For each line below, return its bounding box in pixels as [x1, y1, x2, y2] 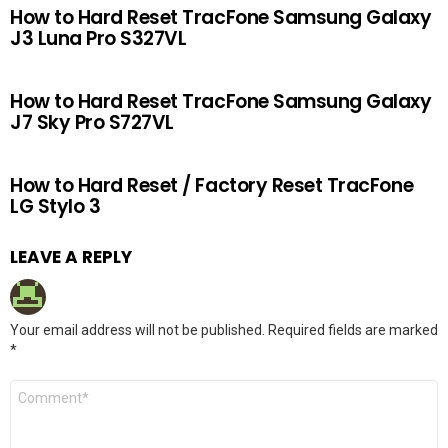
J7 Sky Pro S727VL [10, 109, 174, 136]
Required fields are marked [268, 322, 438, 338]
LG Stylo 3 [10, 193, 101, 220]
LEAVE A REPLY [10, 245, 132, 269]
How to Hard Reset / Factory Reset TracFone [10, 172, 414, 199]
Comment [10, 378, 82, 397]
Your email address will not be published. [10, 322, 265, 338]
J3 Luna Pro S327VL [10, 25, 187, 52]
